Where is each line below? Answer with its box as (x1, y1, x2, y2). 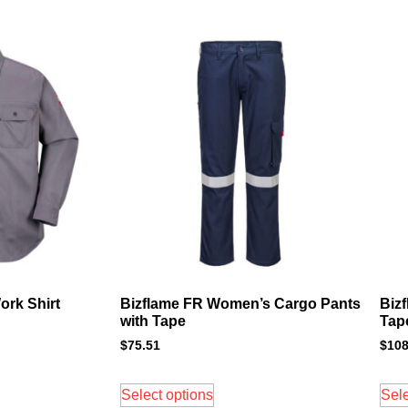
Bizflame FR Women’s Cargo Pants (120, 295, 361, 311)
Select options (121, 387, 213, 403)
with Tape (120, 312, 186, 329)
